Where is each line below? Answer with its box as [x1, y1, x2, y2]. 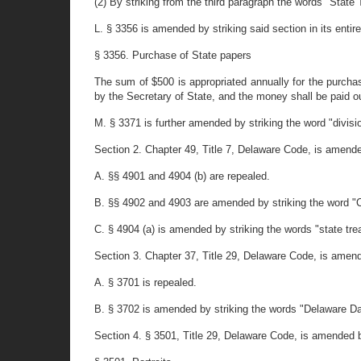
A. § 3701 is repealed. [94, 276, 197, 288]
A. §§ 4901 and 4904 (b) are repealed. [94, 170, 270, 182]
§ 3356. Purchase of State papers [94, 49, 251, 61]
